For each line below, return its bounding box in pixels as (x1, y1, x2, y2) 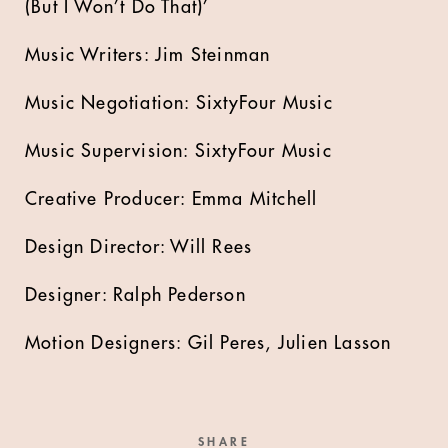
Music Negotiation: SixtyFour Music (25, 94, 333, 112)
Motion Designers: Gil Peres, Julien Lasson (25, 334, 392, 352)
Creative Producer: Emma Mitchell (25, 190, 318, 208)
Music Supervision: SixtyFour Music (25, 142, 332, 160)
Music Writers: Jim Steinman (25, 46, 271, 64)
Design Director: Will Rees (25, 238, 253, 256)
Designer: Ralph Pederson (25, 286, 246, 304)
